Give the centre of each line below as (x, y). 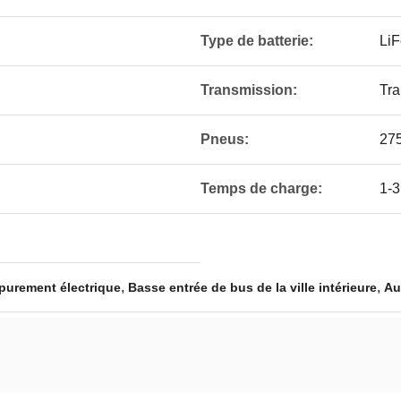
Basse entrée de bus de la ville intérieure (252, 287)
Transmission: (249, 90)
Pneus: (225, 139)
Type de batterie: (257, 41)
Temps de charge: (261, 188)
